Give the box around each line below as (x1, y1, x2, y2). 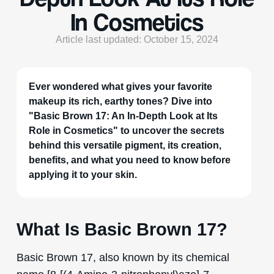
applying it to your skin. (28, 168, 137, 180)
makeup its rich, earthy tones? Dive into (28, 95, 212, 107)
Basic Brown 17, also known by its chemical (16, 250, 229, 264)
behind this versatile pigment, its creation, (28, 139, 221, 151)
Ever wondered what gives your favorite (28, 80, 212, 92)
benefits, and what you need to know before (28, 154, 231, 166)
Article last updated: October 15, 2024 (56, 33, 218, 45)
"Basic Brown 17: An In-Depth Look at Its (28, 109, 218, 122)
